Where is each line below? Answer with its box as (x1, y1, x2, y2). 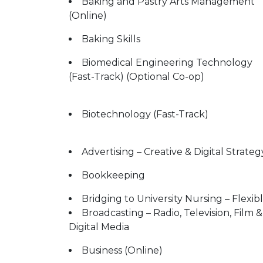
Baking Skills (82, 33, 140, 45)
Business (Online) (82, 245, 163, 256)
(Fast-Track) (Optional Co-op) (69, 71, 204, 82)
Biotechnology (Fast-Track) (82, 109, 208, 120)
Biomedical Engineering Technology (82, 57, 252, 68)
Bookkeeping (82, 170, 145, 181)
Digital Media (69, 221, 129, 232)
